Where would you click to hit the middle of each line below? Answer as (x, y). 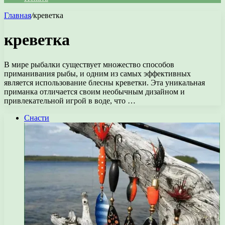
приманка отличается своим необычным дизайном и (94, 91)
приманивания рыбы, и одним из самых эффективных (97, 73)
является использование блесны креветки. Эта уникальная (104, 82)
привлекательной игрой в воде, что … (70, 100)
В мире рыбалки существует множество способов (89, 64)
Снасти (37, 118)
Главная (18, 15)
